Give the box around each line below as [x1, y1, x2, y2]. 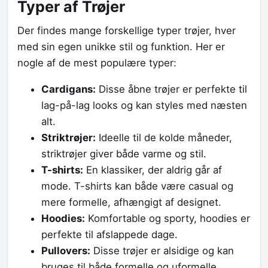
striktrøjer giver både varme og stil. [41, 148, 206, 160]
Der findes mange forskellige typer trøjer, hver [17, 25, 236, 37]
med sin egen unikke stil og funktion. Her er [17, 41, 225, 53]
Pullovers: [41, 245, 90, 257]
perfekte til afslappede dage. [41, 229, 178, 241]
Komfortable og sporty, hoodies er [85, 212, 250, 225]
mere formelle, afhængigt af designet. [41, 196, 221, 209]
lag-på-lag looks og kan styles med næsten [41, 99, 247, 112]
